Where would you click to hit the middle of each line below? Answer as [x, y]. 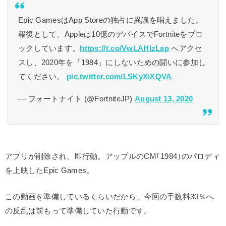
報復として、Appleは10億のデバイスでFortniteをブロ [111, 35]
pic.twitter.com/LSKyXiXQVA [119, 77]
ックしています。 [49, 49]
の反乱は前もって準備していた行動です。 [78, 211]
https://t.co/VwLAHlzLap [124, 49]
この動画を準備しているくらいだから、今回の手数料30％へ [110, 197]
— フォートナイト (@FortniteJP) [76, 99]
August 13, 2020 [164, 99]
